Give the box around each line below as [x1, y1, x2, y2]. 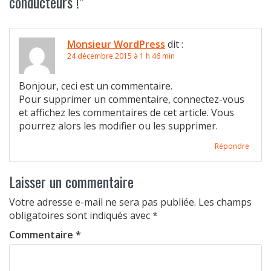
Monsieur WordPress [67, 38, 165, 51]
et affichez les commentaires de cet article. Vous [19, 106, 234, 119]
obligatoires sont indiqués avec [9, 209, 152, 222]
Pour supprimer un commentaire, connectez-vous [19, 93, 244, 106]
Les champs [198, 195, 252, 209]
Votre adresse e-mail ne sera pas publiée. [9, 195, 196, 209]
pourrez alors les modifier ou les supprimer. [19, 119, 218, 132]
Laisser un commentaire [9, 171, 134, 192]
